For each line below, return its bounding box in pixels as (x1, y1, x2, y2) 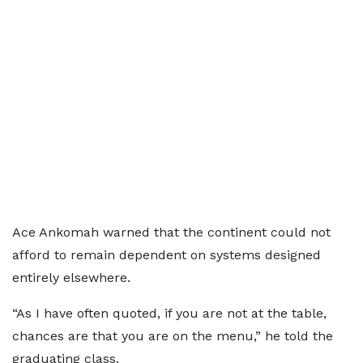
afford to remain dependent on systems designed (12, 247, 321, 263)
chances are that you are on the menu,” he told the (12, 328, 333, 344)
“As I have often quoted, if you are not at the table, (12, 305, 327, 321)
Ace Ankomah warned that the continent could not (12, 224, 331, 240)
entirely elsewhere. (12, 270, 130, 285)
